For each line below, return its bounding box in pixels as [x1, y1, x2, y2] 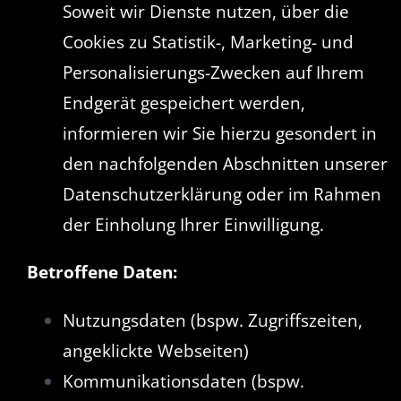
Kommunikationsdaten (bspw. [62, 369, 304, 393]
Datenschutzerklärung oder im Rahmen [62, 182, 381, 206]
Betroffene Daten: [26, 260, 177, 284]
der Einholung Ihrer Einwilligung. [62, 212, 324, 236]
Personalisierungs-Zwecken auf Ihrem [62, 60, 364, 84]
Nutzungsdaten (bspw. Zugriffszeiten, [62, 308, 363, 332]
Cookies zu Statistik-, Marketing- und [62, 30, 354, 54]
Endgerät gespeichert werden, [62, 90, 305, 115]
